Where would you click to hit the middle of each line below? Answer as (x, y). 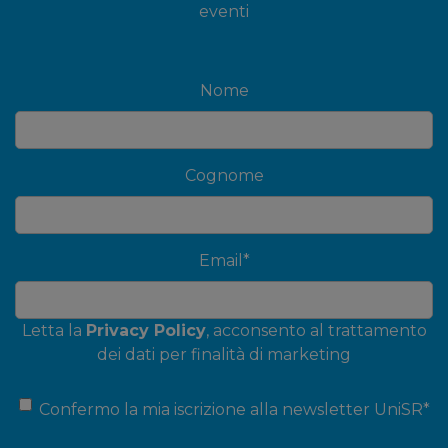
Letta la (53, 331)
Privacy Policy (145, 331)
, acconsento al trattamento (316, 331)
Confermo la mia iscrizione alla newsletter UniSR (230, 410)
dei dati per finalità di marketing (224, 355)
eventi (224, 12)
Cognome (224, 176)
